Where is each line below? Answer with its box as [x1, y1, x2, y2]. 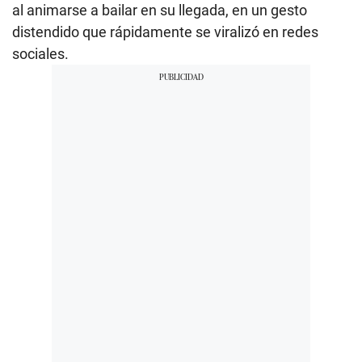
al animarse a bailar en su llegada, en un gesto [12, 2, 307, 19]
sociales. [12, 45, 69, 63]
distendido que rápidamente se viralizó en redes [12, 23, 318, 41]
